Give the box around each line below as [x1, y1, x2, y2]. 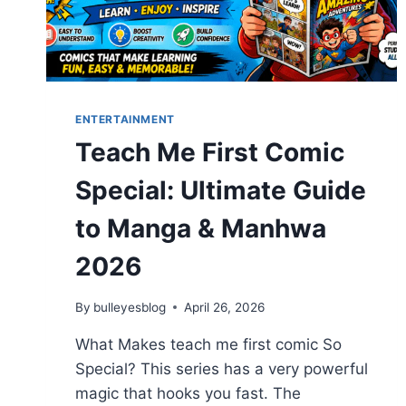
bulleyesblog [93, 299, 167, 314]
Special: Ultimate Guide [75, 175, 366, 207]
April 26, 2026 [184, 299, 266, 314]
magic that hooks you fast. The [75, 383, 301, 402]
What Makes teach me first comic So [75, 334, 342, 353]
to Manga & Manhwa [75, 213, 326, 245]
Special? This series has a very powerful [75, 359, 368, 378]
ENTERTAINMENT [75, 112, 175, 127]
